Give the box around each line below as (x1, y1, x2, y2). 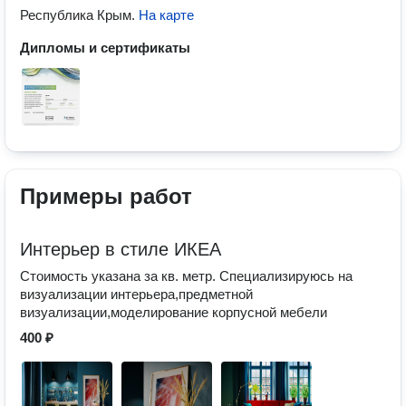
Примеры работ (20, 184, 192, 208)
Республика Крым (20, 7, 131, 23)
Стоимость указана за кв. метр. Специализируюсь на (20, 268, 353, 284)
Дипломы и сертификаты (20, 40, 190, 55)
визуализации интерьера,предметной (20, 286, 253, 302)
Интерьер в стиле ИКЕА (20, 239, 221, 259)
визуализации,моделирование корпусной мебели (20, 304, 327, 320)
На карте (139, 7, 194, 23)
